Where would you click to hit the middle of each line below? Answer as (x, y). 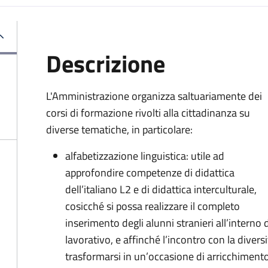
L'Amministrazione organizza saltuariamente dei (154, 96)
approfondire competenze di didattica (150, 173)
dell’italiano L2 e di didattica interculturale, (161, 189)
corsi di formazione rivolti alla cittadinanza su (148, 113)
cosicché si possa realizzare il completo (153, 206)
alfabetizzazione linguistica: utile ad (145, 156)
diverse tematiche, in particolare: (119, 130)
